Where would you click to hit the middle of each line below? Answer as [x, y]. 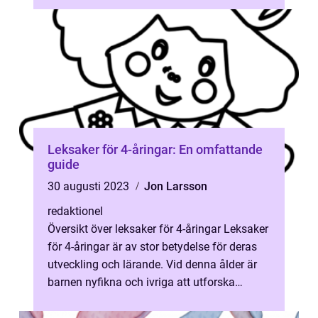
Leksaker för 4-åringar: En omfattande [155, 149]
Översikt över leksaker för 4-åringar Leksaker [158, 229]
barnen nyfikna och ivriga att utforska [141, 282]
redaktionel [75, 211]
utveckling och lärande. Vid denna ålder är [152, 264]
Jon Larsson [176, 186]
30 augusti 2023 [90, 186]
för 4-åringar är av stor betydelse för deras [152, 247]
